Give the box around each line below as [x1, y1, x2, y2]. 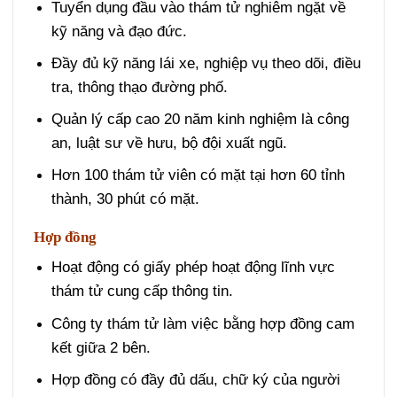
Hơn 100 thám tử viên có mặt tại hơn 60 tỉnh [51, 167, 345, 184]
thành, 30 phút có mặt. [51, 191, 199, 208]
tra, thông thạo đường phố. [51, 78, 228, 96]
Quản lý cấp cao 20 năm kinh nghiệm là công [51, 111, 349, 128]
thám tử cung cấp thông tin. [51, 283, 233, 300]
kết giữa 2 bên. [51, 339, 151, 356]
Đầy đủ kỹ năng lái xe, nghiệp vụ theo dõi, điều [51, 54, 361, 72]
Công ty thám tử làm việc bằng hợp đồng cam [51, 315, 354, 332]
